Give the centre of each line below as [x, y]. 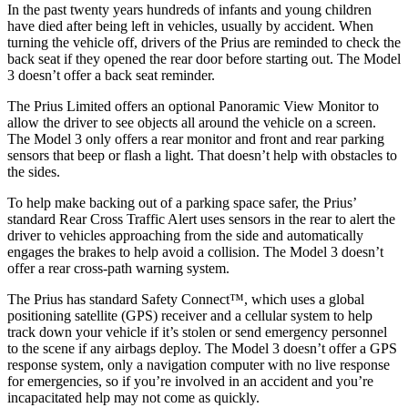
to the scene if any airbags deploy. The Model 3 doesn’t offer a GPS [202, 348]
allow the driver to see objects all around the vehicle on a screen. [192, 122]
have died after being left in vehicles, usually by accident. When [190, 25]
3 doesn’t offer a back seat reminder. [111, 75]
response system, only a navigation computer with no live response [199, 364]
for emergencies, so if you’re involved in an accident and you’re [190, 381]
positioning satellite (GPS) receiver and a [126, 315]
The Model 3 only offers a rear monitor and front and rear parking [196, 138]
